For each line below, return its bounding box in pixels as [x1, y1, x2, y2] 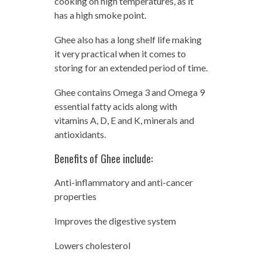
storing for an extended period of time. [54, 61, 208, 73]
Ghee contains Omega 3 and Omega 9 [54, 86, 205, 98]
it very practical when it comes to [54, 47, 186, 59]
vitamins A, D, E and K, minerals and [54, 114, 194, 126]
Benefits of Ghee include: [54, 150, 153, 166]
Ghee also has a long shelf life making [54, 33, 202, 45]
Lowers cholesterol [54, 239, 130, 251]
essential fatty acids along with [54, 100, 177, 112]
